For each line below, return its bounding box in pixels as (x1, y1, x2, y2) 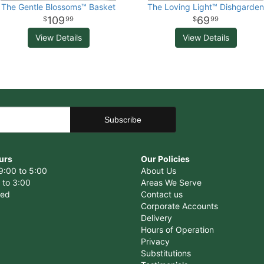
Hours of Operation (141, 225, 214, 235)
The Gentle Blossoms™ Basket (1, 2, 115, 12)
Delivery (141, 213, 172, 223)
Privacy (141, 236, 170, 246)
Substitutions (141, 248, 191, 258)
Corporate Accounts (141, 201, 218, 211)
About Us (141, 166, 176, 176)
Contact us (141, 189, 183, 199)
